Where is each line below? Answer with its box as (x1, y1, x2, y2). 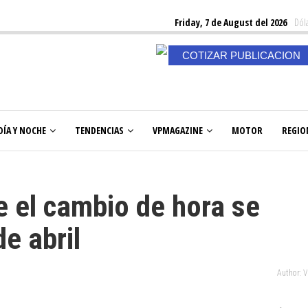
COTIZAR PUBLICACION (181, 49, 300, 61)
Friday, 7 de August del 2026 (175, 16, 287, 29)
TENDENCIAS (75, 124, 124, 137)
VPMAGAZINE (153, 124, 203, 137)
